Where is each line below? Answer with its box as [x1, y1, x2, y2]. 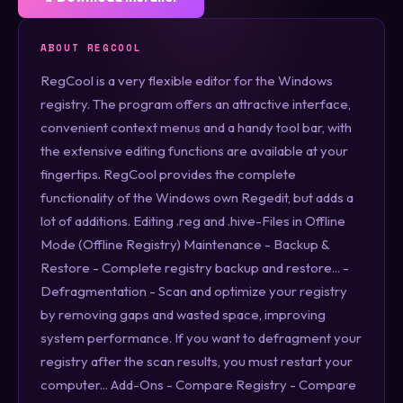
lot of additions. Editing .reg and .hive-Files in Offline [40, 211, 345, 229]
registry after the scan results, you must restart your [40, 352, 353, 370]
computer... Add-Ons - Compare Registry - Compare [40, 375, 356, 393]
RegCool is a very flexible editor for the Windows [40, 71, 333, 89]
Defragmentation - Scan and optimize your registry [40, 282, 347, 300]
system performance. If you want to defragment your [40, 328, 362, 346]
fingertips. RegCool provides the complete [40, 165, 296, 183]
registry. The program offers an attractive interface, [40, 94, 351, 112]
